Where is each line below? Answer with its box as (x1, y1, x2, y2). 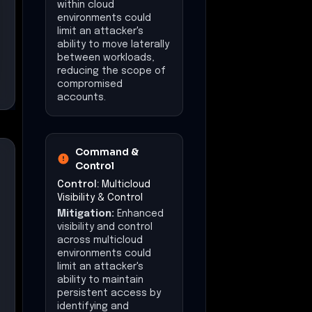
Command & (75, 145, 139, 158)
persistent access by (57, 288, 161, 298)
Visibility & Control (57, 192, 143, 203)
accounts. (57, 92, 106, 102)
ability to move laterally (57, 39, 169, 49)
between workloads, (57, 52, 155, 63)
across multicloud (57, 235, 143, 245)
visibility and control (57, 221, 153, 232)
